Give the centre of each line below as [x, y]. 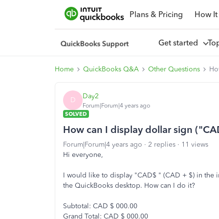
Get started [180, 43]
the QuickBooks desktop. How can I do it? [129, 186]
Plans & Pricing [156, 14]
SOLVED [76, 114]
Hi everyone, [83, 155]
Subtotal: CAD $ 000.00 [100, 206]
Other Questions [174, 69]
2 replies [162, 144]
